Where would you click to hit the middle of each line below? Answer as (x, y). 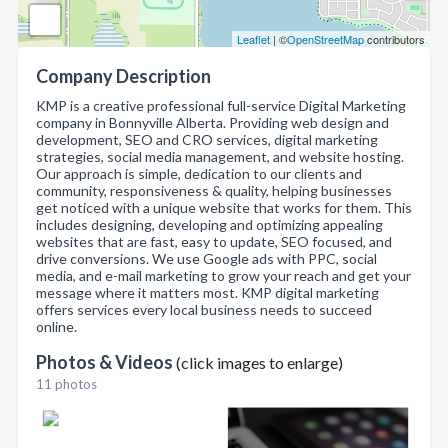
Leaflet (253, 39)
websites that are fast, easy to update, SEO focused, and (214, 241)
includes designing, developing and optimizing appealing (209, 224)
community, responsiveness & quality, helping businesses (214, 190)
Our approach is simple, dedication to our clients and (199, 173)
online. (56, 326)
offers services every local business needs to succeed (204, 309)
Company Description (123, 76)
